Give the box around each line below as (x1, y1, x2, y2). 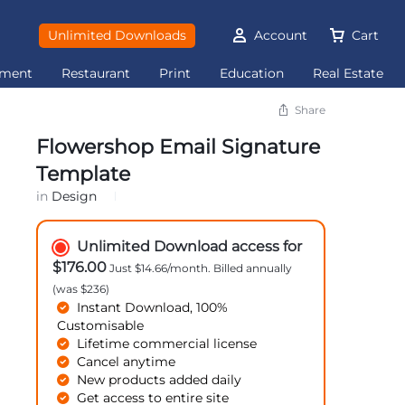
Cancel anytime (76, 354, 175, 369)
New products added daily (76, 372, 241, 387)
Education (220, 65, 285, 81)
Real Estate (313, 65, 384, 81)
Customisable (56, 318, 144, 333)
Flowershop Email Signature (35, 134, 320, 159)
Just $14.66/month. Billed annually (106, 261, 292, 275)
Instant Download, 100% (76, 300, 228, 315)
